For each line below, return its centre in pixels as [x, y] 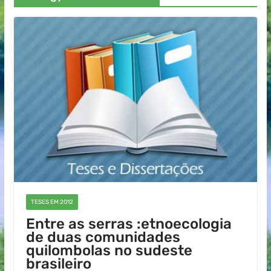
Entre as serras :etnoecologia [129, 224]
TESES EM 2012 [52, 202]
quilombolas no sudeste [109, 251]
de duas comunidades [103, 237]
